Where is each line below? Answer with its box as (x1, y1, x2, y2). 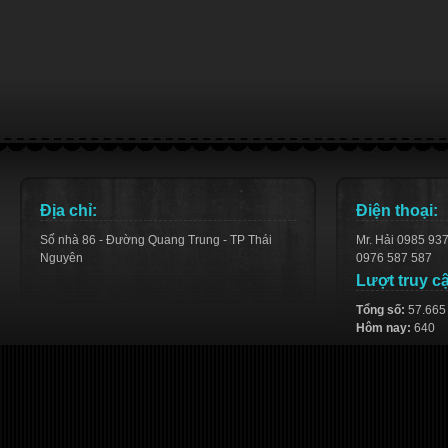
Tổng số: (356, 303, 408, 317)
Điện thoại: (356, 202, 438, 219)
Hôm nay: (356, 321, 414, 335)
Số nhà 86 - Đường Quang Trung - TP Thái (40, 233, 272, 247)
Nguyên (40, 251, 83, 265)
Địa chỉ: (40, 202, 97, 219)
